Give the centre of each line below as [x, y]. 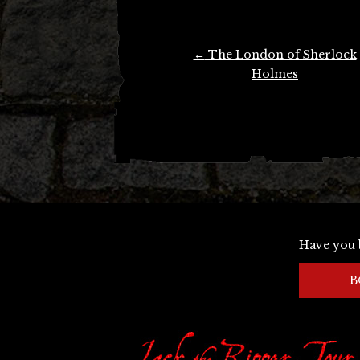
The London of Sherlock [280, 55]
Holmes [275, 74]
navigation [183, 77]
